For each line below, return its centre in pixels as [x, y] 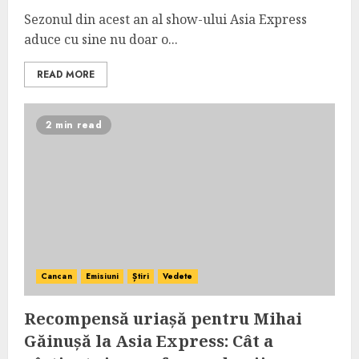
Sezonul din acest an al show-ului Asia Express [165, 19]
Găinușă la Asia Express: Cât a [149, 341]
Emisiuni [102, 276]
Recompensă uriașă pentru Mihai [163, 319]
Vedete [177, 276]
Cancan [56, 276]
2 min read [74, 125]
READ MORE [66, 75]
